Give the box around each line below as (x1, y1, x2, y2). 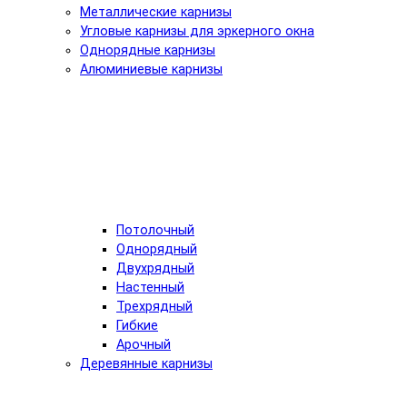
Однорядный (116, 241, 197, 257)
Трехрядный (116, 298, 193, 314)
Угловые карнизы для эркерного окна (80, 23, 314, 39)
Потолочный (116, 222, 194, 238)
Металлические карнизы (80, 4, 232, 20)
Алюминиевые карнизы (80, 61, 223, 77)
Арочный (116, 336, 171, 352)
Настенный (116, 279, 184, 295)
